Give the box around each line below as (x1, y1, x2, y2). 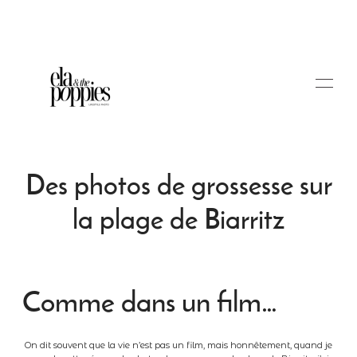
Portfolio (36, 229, 95, 240)
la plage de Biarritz (73, 198, 284, 240)
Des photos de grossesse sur (25, 163, 332, 206)
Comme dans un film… (22, 280, 277, 323)
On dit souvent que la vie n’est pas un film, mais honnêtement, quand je (25, 339, 332, 351)
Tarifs (36, 332, 75, 343)
